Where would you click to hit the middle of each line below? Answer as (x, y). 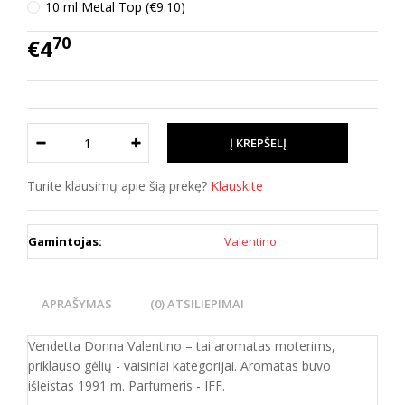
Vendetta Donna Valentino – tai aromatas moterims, (182, 346)
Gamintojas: (65, 241)
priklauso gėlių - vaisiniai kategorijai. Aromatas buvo (179, 366)
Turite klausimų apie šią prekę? (119, 186)
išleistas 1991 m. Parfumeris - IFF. (127, 386)
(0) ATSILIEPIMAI (197, 304)
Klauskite (237, 186)
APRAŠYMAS (77, 304)
